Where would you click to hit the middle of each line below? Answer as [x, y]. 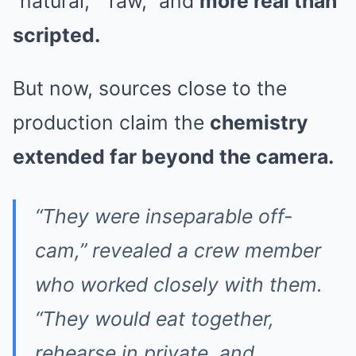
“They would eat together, [155, 318]
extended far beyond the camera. [173, 156]
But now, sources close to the [150, 88]
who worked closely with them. [179, 284]
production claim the [111, 122]
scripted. [56, 35]
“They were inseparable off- [164, 216]
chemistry [259, 122]
